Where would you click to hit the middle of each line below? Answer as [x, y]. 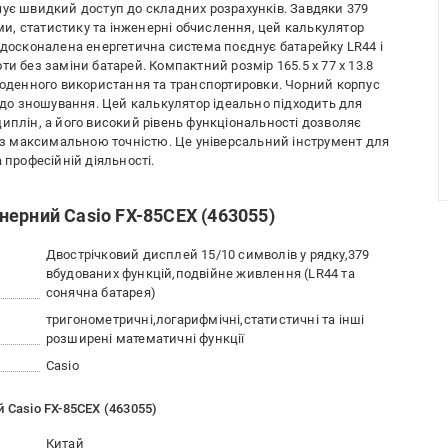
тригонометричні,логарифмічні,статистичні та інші [205, 320]
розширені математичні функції [145, 339]
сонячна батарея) [101, 293]
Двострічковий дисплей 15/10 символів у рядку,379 [207, 255]
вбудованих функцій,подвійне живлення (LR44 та [200, 274]
